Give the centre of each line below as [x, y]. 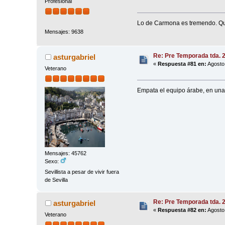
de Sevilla [57, 180]
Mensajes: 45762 [66, 153]
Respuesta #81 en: [182, 64]
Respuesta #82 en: [182, 210]
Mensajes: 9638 [64, 32]
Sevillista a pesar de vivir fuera [82, 172]
